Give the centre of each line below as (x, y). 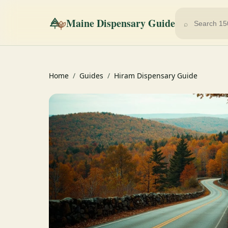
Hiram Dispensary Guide (156, 76)
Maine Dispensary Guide (121, 23)
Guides (91, 76)
